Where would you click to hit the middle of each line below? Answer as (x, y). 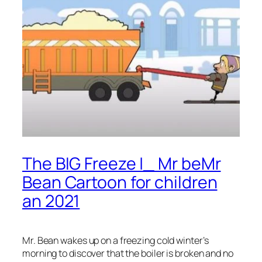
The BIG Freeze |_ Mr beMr (122, 163)
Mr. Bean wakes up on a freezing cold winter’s (116, 240)
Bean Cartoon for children (120, 182)
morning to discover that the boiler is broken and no (128, 253)
